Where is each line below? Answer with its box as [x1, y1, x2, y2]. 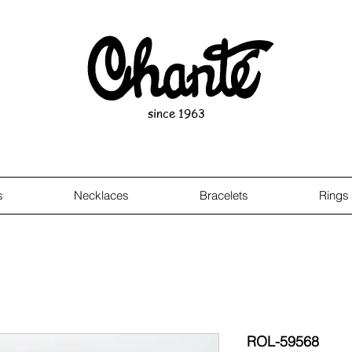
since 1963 [147, 105, 205, 121]
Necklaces [74, 188, 129, 203]
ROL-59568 [247, 332, 319, 350]
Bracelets [200, 188, 248, 203]
